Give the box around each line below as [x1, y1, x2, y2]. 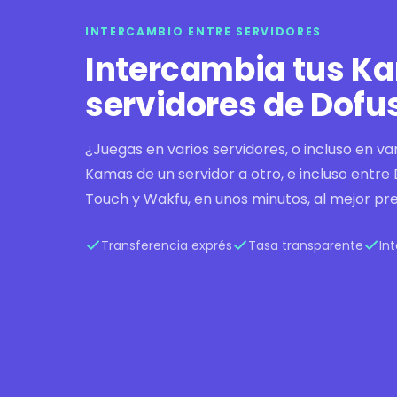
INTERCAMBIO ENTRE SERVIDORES [85, 23, 323, 39]
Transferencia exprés [101, 236, 232, 254]
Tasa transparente [248, 236, 363, 254]
